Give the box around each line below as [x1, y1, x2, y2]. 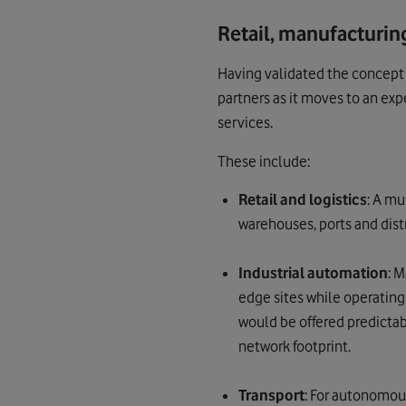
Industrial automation [238, 264, 389, 283]
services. [217, 113, 273, 132]
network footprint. [238, 337, 352, 356]
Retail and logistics [238, 190, 368, 209]
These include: [217, 151, 310, 170]
